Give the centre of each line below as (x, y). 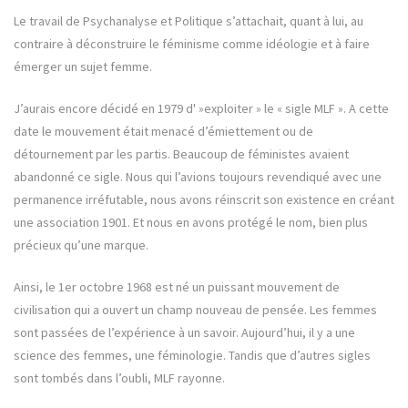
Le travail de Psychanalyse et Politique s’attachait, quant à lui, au (189, 21)
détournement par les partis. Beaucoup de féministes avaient (181, 154)
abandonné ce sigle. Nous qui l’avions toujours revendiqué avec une (198, 177)
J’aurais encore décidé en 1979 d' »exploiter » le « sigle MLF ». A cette (201, 109)
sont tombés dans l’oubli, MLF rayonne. (119, 378)
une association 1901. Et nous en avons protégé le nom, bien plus (191, 223)
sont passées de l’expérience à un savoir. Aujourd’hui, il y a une (184, 333)
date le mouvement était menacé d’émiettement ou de (163, 132)
